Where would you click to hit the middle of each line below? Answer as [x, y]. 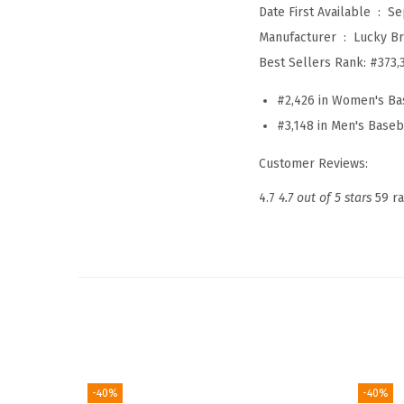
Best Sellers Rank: [314, 63]
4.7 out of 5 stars [325, 198]
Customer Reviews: [313, 164]
